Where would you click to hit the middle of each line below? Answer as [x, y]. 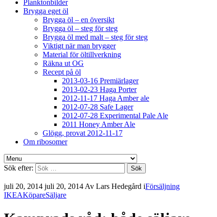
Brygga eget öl [46, 11]
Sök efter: [19, 168]
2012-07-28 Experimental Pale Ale [115, 115]
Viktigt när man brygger [79, 46]
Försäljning [163, 186]
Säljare [56, 195]
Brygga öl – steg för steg [80, 28]
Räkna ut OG [63, 63]
